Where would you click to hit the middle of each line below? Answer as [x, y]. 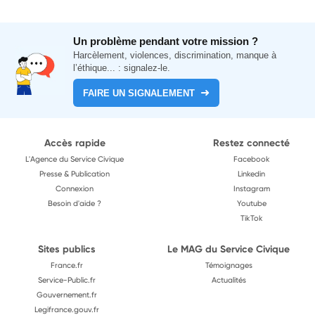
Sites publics [67, 249]
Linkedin [251, 174]
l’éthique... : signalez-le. [122, 68]
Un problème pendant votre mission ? [166, 41]
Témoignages [229, 265]
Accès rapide [75, 143]
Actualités [229, 280]
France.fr [67, 265]
